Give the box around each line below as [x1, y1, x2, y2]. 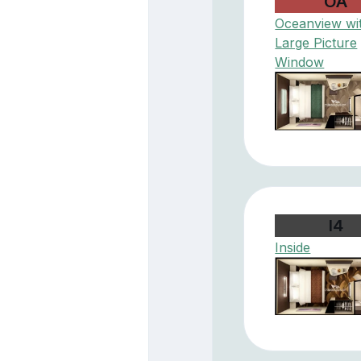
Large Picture [275, 35, 358, 52]
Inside [275, 239, 311, 256]
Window [275, 54, 325, 71]
